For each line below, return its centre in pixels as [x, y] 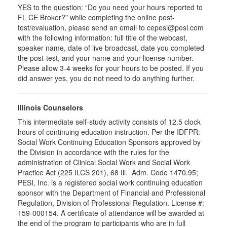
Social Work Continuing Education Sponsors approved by [109, 142]
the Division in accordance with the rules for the [93, 152]
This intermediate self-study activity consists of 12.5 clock [109, 122]
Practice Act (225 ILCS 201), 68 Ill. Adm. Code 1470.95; [108, 172]
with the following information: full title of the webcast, [103, 37]
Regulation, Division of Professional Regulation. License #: [111, 203]
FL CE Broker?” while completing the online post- [96, 17]
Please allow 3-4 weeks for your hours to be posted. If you [111, 68]
